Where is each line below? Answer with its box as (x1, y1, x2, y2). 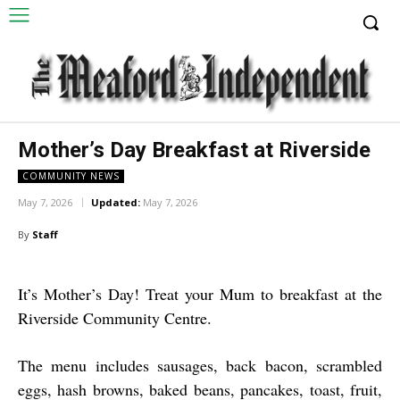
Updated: (91, 196, 140, 210)
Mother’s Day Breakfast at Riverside (18, 137, 371, 162)
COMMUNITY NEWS (22, 169, 120, 182)
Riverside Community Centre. (18, 307, 212, 329)
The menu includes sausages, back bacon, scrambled (18, 354, 382, 377)
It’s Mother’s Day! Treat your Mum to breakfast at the (18, 283, 382, 305)
